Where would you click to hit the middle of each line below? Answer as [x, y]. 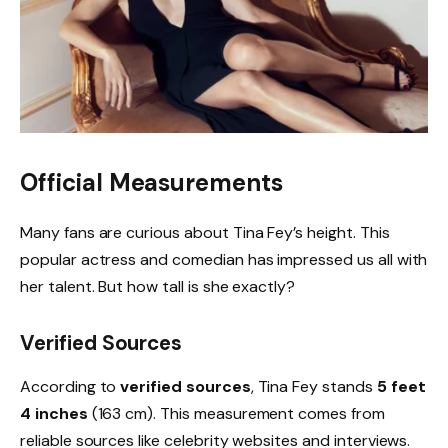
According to [70, 387]
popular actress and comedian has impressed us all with [224, 260]
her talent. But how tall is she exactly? [158, 287]
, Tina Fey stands [313, 387]
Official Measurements [151, 183]
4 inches [54, 414]
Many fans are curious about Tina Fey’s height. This [205, 233]
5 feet [401, 387]
